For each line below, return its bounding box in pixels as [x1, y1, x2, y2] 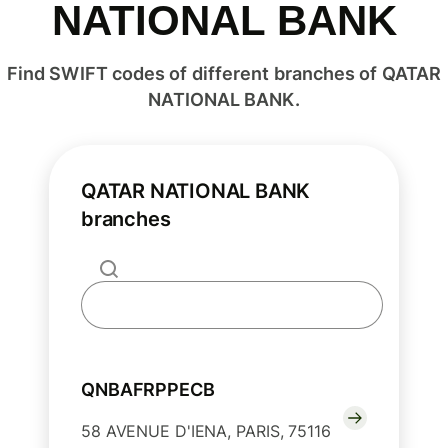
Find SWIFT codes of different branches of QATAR [6, 63, 442, 85]
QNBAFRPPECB [81, 379, 215, 401]
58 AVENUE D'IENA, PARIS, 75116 [81, 421, 331, 442]
